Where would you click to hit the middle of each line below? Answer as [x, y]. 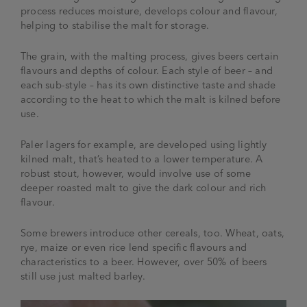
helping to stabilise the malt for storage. [115, 25]
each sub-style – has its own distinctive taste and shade [148, 85]
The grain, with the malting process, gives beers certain [150, 56]
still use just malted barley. [83, 276]
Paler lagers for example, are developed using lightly [144, 144]
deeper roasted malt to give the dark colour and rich [144, 187]
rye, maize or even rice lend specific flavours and [134, 247]
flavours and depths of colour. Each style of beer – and [147, 70]
